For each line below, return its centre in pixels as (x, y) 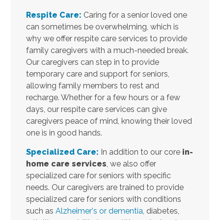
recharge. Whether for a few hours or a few (103, 97)
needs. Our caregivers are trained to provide (105, 187)
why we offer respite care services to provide (106, 38)
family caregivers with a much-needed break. (107, 50)
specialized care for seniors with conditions (103, 199)
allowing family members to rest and (92, 85)
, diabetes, (161, 211)
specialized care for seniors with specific (98, 175)
